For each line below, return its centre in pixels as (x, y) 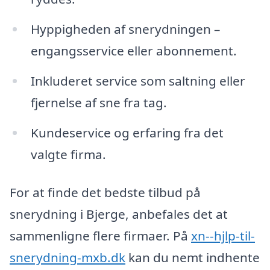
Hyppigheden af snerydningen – (125, 29)
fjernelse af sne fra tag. (99, 102)
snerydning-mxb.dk (67, 258)
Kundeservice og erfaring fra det (127, 132)
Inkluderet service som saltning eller (138, 80)
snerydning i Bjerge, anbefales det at (119, 214)
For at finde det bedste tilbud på (105, 193)
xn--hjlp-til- (223, 236)
